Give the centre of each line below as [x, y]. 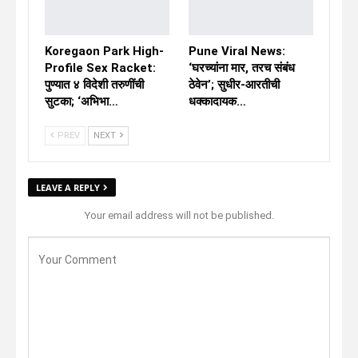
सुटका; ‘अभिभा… [82, 101]
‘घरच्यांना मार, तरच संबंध [242, 68]
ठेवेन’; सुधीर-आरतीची [234, 84]
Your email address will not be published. [179, 215]
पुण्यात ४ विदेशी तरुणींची [94, 84]
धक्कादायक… [217, 101]
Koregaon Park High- [104, 51]
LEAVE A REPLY [68, 187]
